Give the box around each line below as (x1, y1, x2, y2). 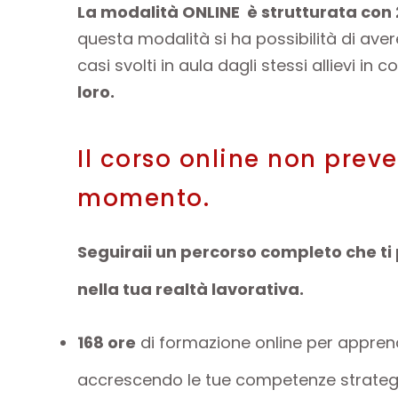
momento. (77, 181, 210, 214)
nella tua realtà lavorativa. (77, 277, 304, 300)
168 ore (77, 330, 136, 354)
